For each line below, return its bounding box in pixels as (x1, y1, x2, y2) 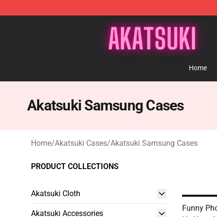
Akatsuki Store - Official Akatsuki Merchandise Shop (31, 18, 207, 27)
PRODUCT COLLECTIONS (31, 162, 119, 171)
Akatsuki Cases (55, 139, 107, 148)
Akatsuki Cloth (31, 189, 80, 198)
